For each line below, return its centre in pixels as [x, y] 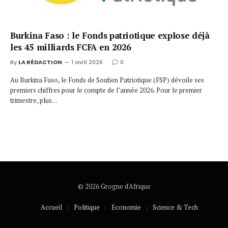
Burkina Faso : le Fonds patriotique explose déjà [110, 35]
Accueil [51, 207]
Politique [87, 207]
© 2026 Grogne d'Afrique [114, 186]
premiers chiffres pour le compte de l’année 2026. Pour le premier [106, 90]
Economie [126, 207]
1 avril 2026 [87, 62]
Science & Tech [175, 207]
